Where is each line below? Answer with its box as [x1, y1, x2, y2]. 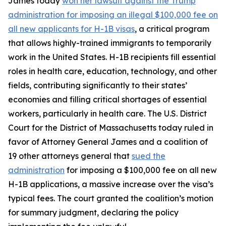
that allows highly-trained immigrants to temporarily [8, 38, 211, 48]
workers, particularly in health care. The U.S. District [8, 108, 207, 119]
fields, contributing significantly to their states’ [8, 80, 187, 90]
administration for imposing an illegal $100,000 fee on [8, 10, 218, 20]
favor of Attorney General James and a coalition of [8, 137, 208, 147]
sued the [132, 151, 165, 161]
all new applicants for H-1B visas [8, 24, 135, 34]
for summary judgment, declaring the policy [8, 207, 179, 217]
